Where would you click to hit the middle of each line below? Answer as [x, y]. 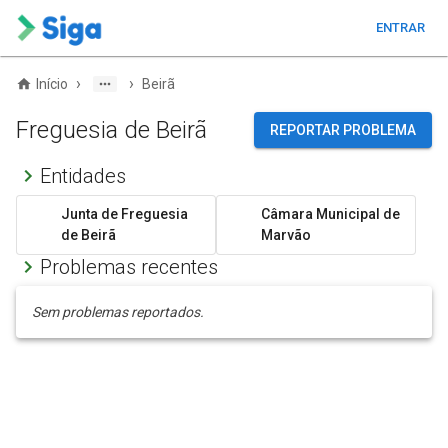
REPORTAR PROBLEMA [343, 130]
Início [52, 84]
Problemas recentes [129, 267]
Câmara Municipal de [330, 214]
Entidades [83, 176]
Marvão [286, 235]
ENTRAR [400, 27]
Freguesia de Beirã [111, 130]
